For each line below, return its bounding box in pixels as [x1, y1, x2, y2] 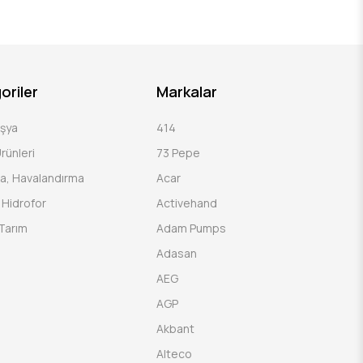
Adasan [156, 245, 198, 261]
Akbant [156, 320, 195, 336]
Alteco [156, 345, 193, 361]
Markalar [156, 81, 218, 101]
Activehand [156, 194, 218, 211]
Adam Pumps [156, 220, 227, 236]
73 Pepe [156, 144, 201, 160]
